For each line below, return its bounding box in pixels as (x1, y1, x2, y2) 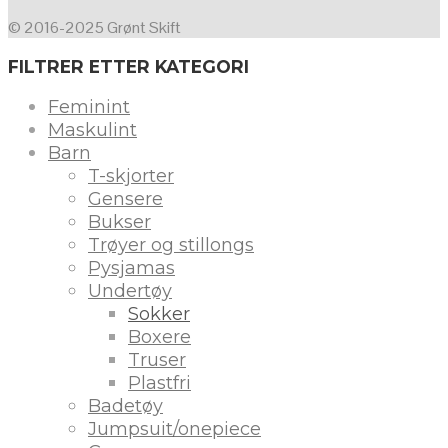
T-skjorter (88, 164, 174, 187)
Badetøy (88, 394, 163, 417)
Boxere (128, 325, 191, 348)
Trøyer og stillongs (88, 233, 254, 256)
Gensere (88, 187, 163, 210)
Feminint (48, 95, 130, 118)
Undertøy (88, 279, 172, 302)
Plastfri (128, 371, 191, 394)
